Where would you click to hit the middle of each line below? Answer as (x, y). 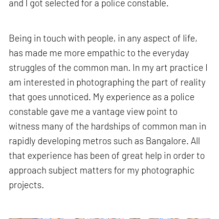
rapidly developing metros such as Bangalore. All (105, 140)
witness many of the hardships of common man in (108, 126)
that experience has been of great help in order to (107, 155)
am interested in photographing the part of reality (108, 82)
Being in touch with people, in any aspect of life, (103, 38)
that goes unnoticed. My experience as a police (102, 96)
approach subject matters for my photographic (102, 170)
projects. (27, 184)
